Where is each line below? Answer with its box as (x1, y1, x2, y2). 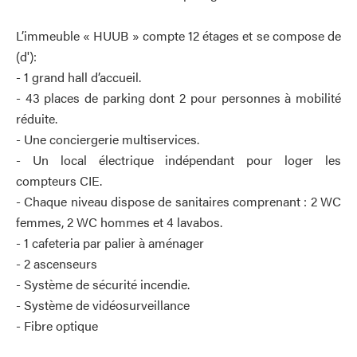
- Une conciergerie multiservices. (16, 130, 199, 148)
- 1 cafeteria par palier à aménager (16, 233, 204, 252)
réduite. (16, 109, 57, 127)
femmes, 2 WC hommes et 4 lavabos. (16, 213, 222, 231)
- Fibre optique (16, 316, 98, 335)
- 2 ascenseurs (16, 254, 97, 273)
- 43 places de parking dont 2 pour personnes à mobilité (16, 88, 341, 107)
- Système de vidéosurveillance (16, 296, 190, 314)
